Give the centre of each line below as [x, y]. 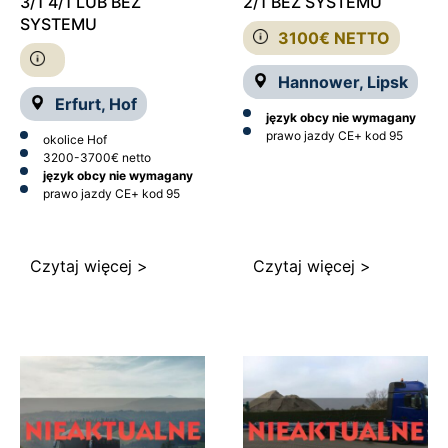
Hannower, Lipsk [342, 82]
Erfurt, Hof [96, 104]
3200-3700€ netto [97, 158]
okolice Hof [75, 140]
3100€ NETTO [333, 38]
